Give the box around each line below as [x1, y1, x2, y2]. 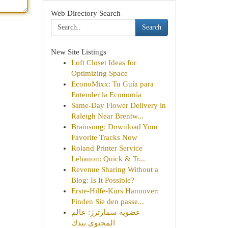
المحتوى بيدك [71, 219, 115, 227]
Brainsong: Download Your [71, 123, 158, 131]
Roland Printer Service [71, 144, 142, 152]
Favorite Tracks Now [71, 133, 137, 141]
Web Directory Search [50, 9, 121, 17]
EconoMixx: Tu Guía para [71, 80, 154, 88]
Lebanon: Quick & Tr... [71, 155, 145, 163]
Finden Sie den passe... [71, 197, 144, 206]
